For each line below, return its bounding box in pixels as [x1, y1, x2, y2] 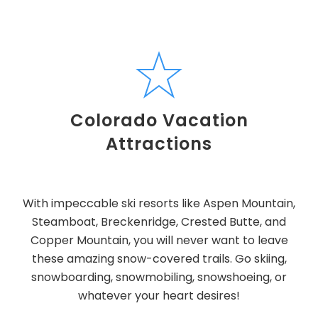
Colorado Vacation [70, 109, 248, 132]
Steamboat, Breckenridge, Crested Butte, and [32, 214, 286, 230]
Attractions [106, 132, 212, 155]
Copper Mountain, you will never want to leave [30, 232, 288, 248]
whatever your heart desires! [78, 287, 240, 304]
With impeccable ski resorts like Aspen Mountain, [23, 195, 295, 212]
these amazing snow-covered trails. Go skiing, [31, 251, 287, 267]
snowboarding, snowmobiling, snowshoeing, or [31, 269, 287, 285]
